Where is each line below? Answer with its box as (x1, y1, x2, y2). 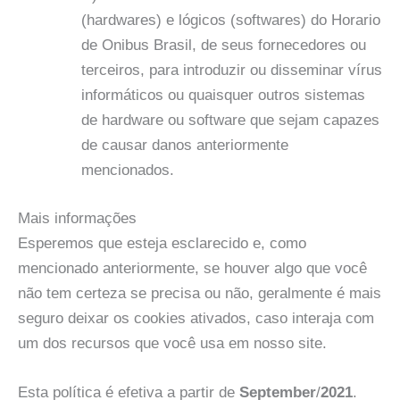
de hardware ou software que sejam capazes (81, 112, 379, 129)
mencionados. (81, 162, 174, 179)
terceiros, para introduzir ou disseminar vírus (81, 62, 382, 79)
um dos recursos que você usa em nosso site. (18, 334, 327, 352)
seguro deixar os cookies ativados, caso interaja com (18, 309, 374, 327)
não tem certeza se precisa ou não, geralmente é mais (18, 284, 381, 302)
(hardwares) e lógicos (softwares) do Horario (81, 12, 380, 29)
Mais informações (18, 209, 137, 227)
